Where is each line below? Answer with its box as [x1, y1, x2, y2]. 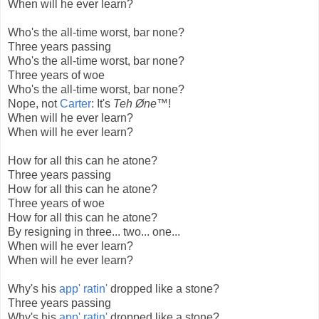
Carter [60, 98, 91, 110]
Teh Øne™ [113, 98, 168, 110]
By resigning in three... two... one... [8, 226, 180, 239]
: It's [91, 98, 113, 110]
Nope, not [8, 98, 60, 110]
